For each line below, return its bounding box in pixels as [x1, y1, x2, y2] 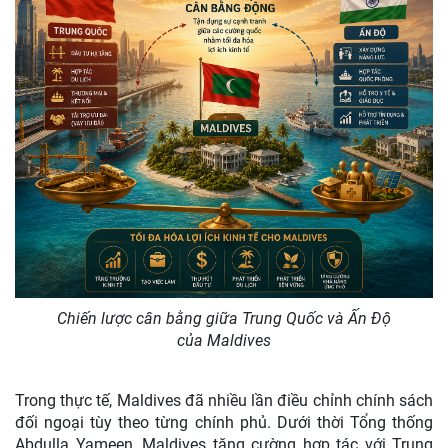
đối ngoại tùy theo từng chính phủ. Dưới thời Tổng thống [15, 412, 433, 432]
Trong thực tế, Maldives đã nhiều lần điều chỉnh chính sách [15, 390, 433, 410]
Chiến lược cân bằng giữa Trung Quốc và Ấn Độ [57, 308, 391, 328]
